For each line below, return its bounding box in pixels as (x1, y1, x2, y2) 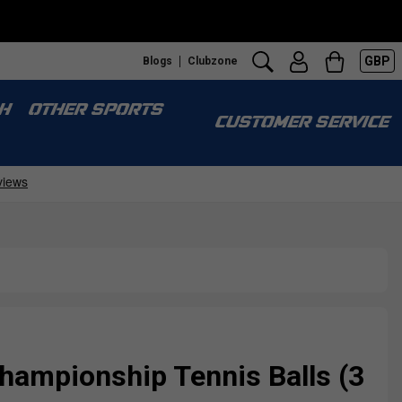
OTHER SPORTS (27, 102, 162, 119)
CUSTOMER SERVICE (214, 115, 388, 132)
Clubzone (188, 54, 238, 67)
